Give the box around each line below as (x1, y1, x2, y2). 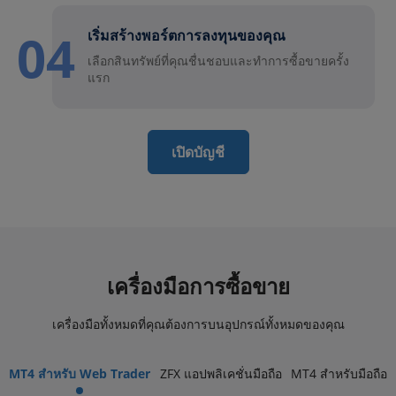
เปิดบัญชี (171, 142, 225, 163)
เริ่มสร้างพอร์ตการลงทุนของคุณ (88, 26, 286, 46)
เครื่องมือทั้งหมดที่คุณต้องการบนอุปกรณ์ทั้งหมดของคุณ (51, 316, 345, 333)
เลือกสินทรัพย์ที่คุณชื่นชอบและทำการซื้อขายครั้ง (88, 52, 349, 70)
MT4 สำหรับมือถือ (290, 365, 387, 383)
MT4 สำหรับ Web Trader (9, 365, 151, 383)
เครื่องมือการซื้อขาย (106, 271, 290, 301)
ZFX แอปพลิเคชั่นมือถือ (159, 365, 282, 383)
